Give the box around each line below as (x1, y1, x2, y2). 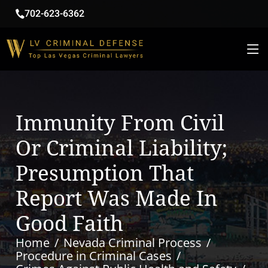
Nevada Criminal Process (63, 234, 202, 251)
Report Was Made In (16, 187, 218, 211)
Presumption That (16, 162, 194, 185)
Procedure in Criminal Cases (16, 248, 172, 264)
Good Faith (16, 212, 124, 236)
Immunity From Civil (16, 111, 225, 135)
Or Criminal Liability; (16, 136, 228, 160)
